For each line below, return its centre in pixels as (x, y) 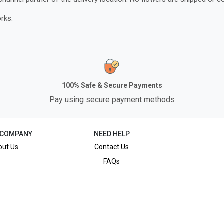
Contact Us (112, 147)
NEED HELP (112, 134)
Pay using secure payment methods (112, 100)
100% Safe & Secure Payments (112, 85)
